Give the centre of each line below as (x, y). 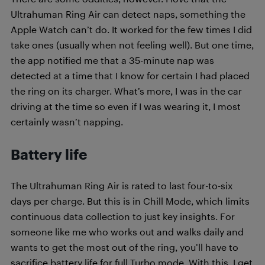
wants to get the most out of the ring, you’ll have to (125, 247)
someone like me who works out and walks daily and (127, 231)
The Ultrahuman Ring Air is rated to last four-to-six (122, 185)
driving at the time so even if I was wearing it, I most (126, 106)
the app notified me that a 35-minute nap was (112, 60)
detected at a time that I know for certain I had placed (130, 75)
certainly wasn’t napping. (67, 121)
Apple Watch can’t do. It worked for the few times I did (131, 29)
